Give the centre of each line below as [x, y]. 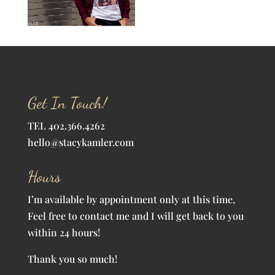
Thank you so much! [72, 259]
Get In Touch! [67, 103]
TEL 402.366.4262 [66, 126]
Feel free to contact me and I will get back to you [135, 216]
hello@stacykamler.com [80, 142]
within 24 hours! [64, 233]
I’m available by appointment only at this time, [131, 199]
